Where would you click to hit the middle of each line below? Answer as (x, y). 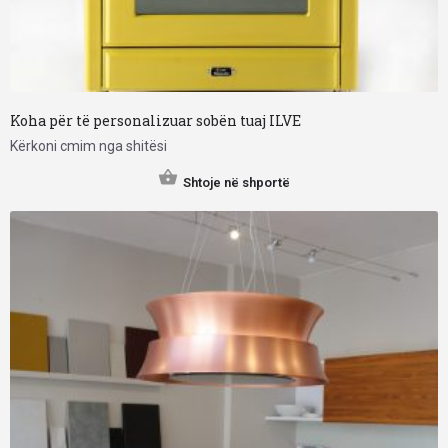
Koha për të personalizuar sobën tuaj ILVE (155, 121)
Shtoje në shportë (236, 183)
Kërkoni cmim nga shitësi (88, 146)
